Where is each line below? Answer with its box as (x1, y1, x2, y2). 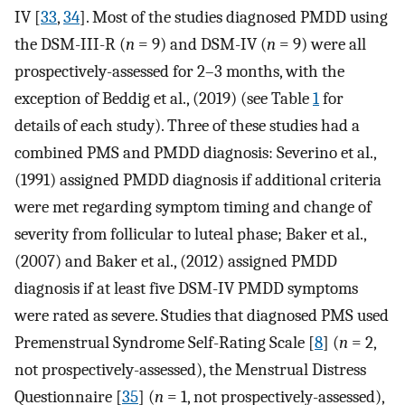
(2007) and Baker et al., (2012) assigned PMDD (14, 250, 337, 271)
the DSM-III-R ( (14, 33, 126, 54)
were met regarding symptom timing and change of (14, 196, 372, 217)
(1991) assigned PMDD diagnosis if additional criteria (14, 169, 381, 190)
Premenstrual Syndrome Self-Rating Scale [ (14, 332, 315, 353)
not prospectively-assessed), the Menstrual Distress (14, 359, 366, 380)
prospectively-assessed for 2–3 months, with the (14, 61, 344, 81)
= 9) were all (276, 33, 366, 54)
